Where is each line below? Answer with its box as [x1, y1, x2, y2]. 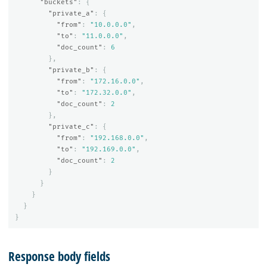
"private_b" [48, 66, 94, 74]
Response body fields [8, 247, 110, 265]
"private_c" [48, 122, 94, 131]
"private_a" [48, 9, 94, 17]
